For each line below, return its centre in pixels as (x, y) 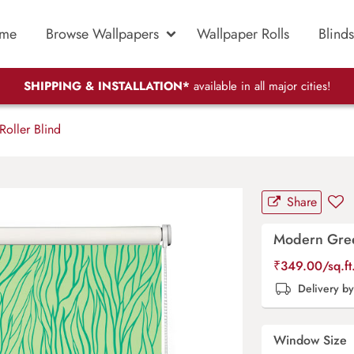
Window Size (312, 340)
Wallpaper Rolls (243, 34)
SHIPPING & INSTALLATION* (106, 87)
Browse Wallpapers (102, 34)
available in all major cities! (260, 87)
